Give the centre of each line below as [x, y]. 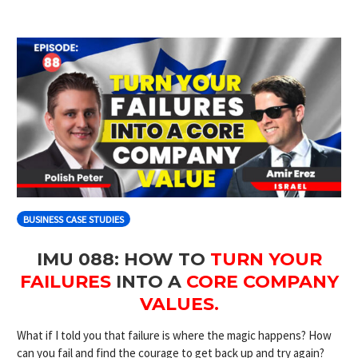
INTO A [148, 281]
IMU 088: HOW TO [123, 259]
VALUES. [179, 304]
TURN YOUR [266, 259]
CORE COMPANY [262, 281]
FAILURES [65, 281]
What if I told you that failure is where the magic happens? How [174, 335]
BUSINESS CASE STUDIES [74, 219]
